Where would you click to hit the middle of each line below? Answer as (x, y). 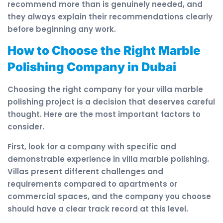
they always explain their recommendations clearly (110, 16)
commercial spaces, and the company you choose (109, 196)
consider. (26, 127)
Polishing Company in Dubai (92, 67)
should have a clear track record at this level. (98, 209)
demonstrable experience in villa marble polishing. (108, 159)
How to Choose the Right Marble (104, 51)
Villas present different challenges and (85, 171)
